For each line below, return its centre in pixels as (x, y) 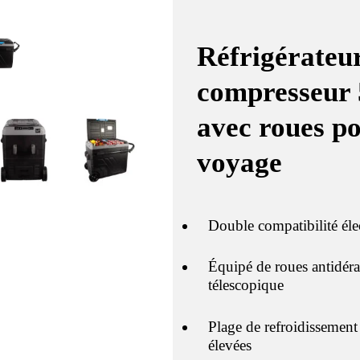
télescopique (246, 285)
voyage (239, 163)
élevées (230, 345)
